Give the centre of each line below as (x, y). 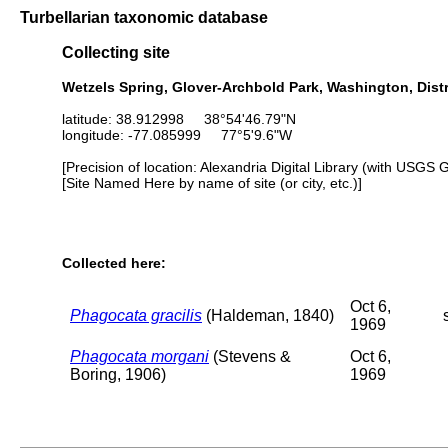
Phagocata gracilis (136, 315)
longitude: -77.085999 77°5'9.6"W (177, 134)
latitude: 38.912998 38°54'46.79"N (179, 118)
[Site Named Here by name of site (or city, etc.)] (212, 182)
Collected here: (114, 263)
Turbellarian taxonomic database (144, 17)
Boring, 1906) (118, 374)
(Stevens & (250, 356)
